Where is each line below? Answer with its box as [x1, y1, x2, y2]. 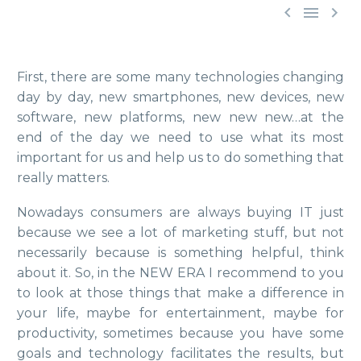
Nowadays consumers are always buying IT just [17, 204, 344, 220]
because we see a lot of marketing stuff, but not [17, 224, 344, 240]
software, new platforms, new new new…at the [17, 110, 344, 125]
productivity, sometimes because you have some [17, 325, 344, 341]
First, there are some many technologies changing [17, 69, 344, 85]
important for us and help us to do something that [17, 150, 344, 165]
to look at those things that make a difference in [17, 284, 344, 301]
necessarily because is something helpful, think [17, 244, 344, 260]
